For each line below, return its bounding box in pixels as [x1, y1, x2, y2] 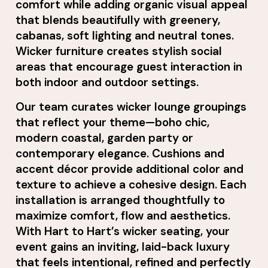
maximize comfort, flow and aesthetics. [16, 208, 231, 223]
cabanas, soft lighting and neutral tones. [16, 28, 234, 44]
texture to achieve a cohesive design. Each [16, 176, 247, 192]
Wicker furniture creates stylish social [16, 44, 223, 59]
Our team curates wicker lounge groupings [16, 99, 247, 114]
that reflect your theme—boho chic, [16, 114, 210, 130]
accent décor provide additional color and [16, 161, 244, 176]
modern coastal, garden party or [16, 130, 194, 145]
